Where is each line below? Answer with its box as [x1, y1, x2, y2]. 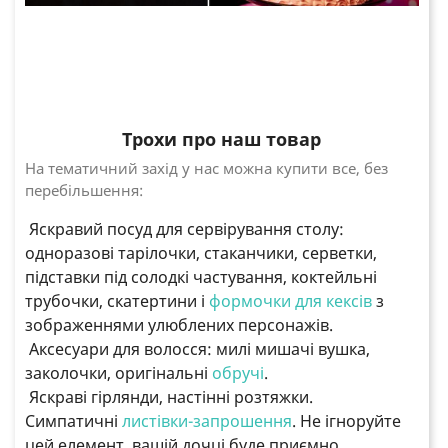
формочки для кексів [209, 290, 372, 313]
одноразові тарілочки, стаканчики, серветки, [25, 242, 377, 265]
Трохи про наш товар [122, 127, 322, 152]
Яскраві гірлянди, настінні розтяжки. [25, 386, 313, 409]
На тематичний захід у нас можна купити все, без [25, 158, 388, 179]
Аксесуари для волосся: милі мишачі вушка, [25, 338, 370, 361]
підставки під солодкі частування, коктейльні [25, 266, 377, 289]
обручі [212, 362, 264, 385]
